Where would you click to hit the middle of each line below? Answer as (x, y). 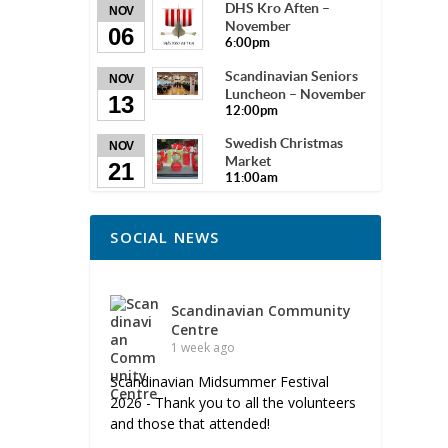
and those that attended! (190, 424)
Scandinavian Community (261, 311)
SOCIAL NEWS (165, 237)
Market (248, 160)
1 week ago (203, 348)
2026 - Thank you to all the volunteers (233, 403)
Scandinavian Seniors (292, 75)
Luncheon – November (296, 93)
